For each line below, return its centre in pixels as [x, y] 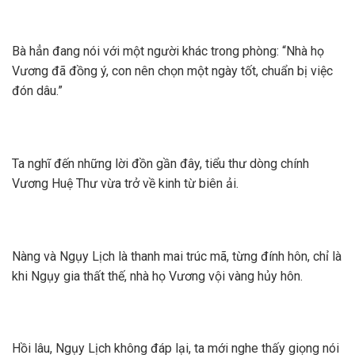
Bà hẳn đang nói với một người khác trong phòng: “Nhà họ [168, 52]
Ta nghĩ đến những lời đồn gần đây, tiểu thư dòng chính [160, 164]
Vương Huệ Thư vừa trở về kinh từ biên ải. [125, 184]
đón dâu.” [37, 91]
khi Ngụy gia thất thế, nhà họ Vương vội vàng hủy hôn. [157, 276]
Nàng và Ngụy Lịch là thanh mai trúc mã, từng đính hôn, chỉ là [177, 256]
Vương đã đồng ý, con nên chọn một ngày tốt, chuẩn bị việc [172, 71]
